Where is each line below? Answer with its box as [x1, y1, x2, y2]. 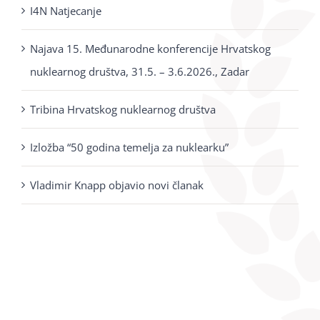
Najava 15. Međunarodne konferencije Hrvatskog [30, 41, 271, 56]
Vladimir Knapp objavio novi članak [30, 177, 204, 192]
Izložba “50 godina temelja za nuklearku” [30, 139, 229, 154]
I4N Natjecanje [30, 3, 101, 18]
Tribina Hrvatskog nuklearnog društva [30, 101, 216, 116]
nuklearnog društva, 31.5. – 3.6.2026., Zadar [30, 64, 249, 79]
